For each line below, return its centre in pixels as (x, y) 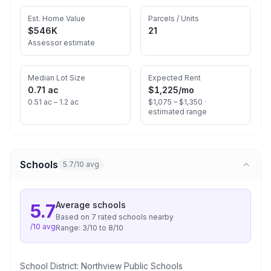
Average (73, 205)
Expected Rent (175, 78)
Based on (73, 217)
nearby (160, 217)
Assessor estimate (61, 43)
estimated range (178, 112)
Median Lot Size (57, 78)
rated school (119, 217)
